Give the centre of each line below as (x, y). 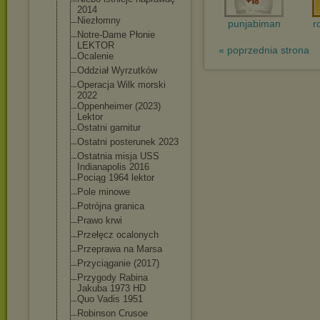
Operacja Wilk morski (121, 85)
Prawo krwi (100, 220)
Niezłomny (99, 20)
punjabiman (254, 24)
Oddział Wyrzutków (117, 70)
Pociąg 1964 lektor (116, 177)
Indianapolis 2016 (113, 167)
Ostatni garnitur (109, 127)
